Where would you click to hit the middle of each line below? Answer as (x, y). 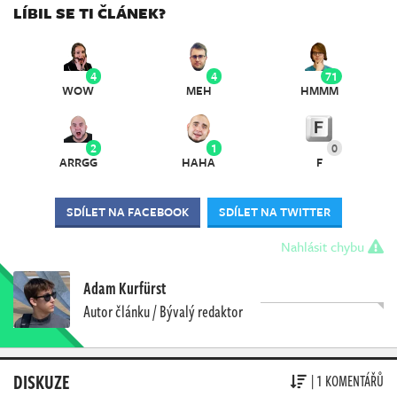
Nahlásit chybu (324, 246)
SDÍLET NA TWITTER (275, 211)
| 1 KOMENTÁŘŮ (347, 381)
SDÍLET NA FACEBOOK (128, 211)
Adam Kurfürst (125, 288)
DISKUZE (42, 381)
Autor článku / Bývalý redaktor (163, 311)
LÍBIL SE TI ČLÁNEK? (90, 13)
